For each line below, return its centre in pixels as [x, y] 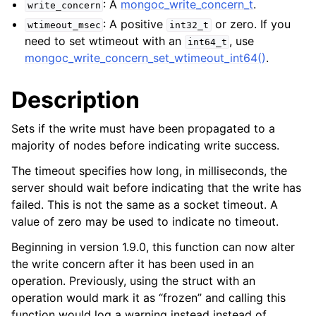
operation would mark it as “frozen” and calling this [148, 298]
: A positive [135, 24]
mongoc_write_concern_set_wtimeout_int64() [146, 58]
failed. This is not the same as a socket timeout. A [145, 205]
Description [75, 100]
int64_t [207, 42]
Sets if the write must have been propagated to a [143, 128]
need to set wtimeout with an [105, 41]
